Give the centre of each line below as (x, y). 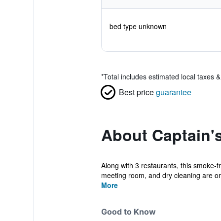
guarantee (173, 92)
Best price (136, 92)
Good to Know (128, 212)
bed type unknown (138, 26)
